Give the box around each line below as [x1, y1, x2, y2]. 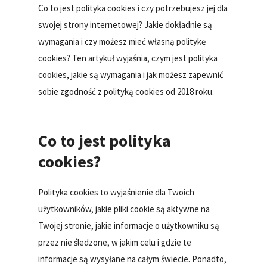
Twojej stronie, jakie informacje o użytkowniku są [38, 220, 220, 232]
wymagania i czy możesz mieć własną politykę [38, 36, 206, 48]
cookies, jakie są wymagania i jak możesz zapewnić [38, 69, 224, 81]
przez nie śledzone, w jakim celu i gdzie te [38, 237, 192, 249]
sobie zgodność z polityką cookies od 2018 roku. [38, 86, 215, 98]
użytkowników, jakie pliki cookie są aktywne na [38, 203, 210, 215]
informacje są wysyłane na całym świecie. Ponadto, [38, 253, 227, 265]
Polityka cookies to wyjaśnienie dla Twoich [38, 187, 195, 198]
